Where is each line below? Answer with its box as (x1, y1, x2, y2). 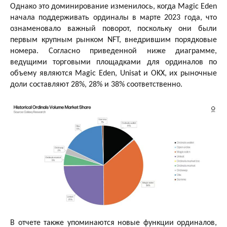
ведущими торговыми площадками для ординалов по (10, 58, 217, 66)
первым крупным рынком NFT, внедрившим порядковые (10, 35, 217, 44)
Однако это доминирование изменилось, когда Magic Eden (10, 2, 217, 11)
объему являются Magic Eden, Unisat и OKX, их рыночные (10, 69, 217, 78)
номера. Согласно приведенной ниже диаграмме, (10, 47, 217, 55)
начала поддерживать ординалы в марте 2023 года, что (10, 13, 217, 22)
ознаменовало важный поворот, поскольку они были (10, 24, 217, 33)
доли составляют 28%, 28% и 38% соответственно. (10, 80, 182, 89)
